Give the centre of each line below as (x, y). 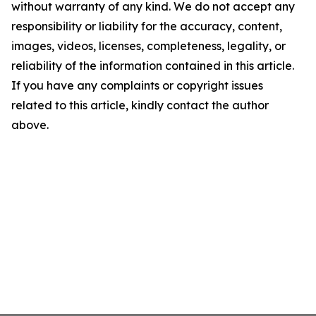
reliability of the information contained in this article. (153, 66)
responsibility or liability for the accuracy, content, (147, 26)
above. (30, 125)
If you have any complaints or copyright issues (137, 85)
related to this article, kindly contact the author (140, 105)
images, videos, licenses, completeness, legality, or (148, 46)
